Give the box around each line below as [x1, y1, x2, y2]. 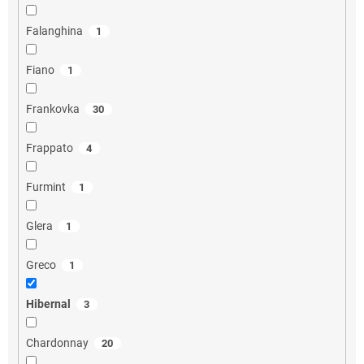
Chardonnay [25, 336, 89, 349]
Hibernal [25, 297, 71, 310]
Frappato [25, 141, 73, 154]
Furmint [25, 180, 66, 193]
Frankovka [25, 102, 80, 115]
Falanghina [25, 24, 83, 37]
